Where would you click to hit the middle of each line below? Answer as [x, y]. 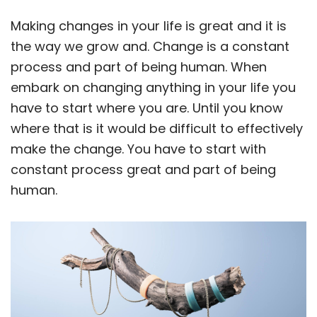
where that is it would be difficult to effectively [157, 128]
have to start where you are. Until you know [147, 108]
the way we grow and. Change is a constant [150, 46]
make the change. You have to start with [138, 149]
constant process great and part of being [143, 169]
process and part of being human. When [139, 67]
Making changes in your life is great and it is [149, 26]
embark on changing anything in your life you [153, 87]
